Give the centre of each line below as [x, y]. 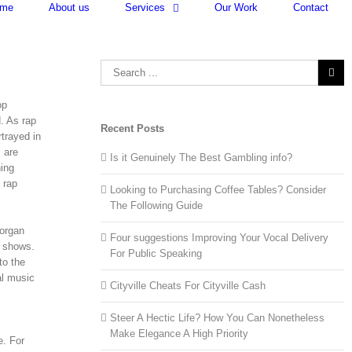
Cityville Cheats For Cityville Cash [188, 285]
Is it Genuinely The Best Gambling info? [202, 157]
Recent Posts [133, 128]
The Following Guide [157, 205]
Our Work [236, 7]
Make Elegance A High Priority [180, 333]
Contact [311, 7]
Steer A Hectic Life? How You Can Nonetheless [218, 317]
